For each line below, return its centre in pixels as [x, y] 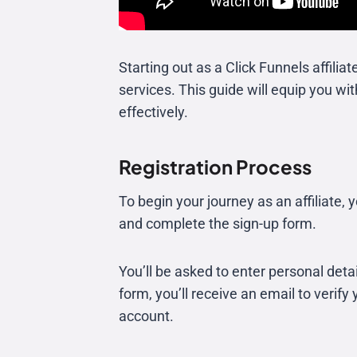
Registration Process [215, 166]
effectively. [153, 112]
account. [146, 316]
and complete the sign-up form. [218, 223]
